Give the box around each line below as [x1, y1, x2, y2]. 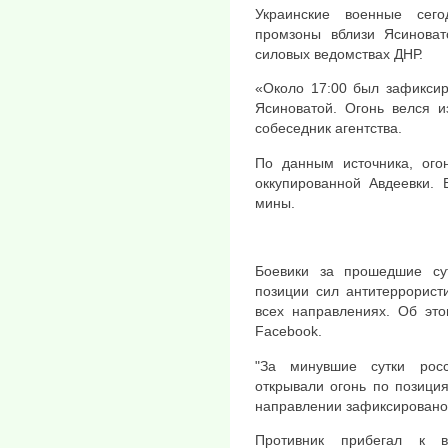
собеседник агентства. [255, 120, 402, 137]
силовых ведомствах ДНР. [255, 45, 423, 62]
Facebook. [255, 323, 322, 340]
